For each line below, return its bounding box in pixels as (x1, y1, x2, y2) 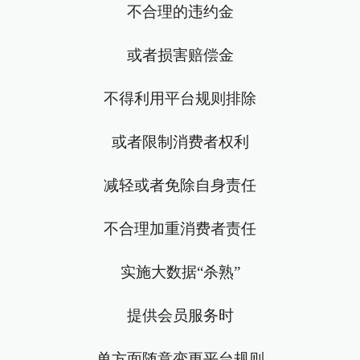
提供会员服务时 (126, 307, 234, 324)
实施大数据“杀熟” (120, 264, 240, 280)
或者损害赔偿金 (126, 47, 234, 63)
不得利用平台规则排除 (104, 90, 256, 107)
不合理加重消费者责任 (104, 220, 256, 237)
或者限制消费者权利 (111, 133, 249, 150)
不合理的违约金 (126, 3, 234, 20)
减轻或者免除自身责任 (104, 177, 256, 194)
